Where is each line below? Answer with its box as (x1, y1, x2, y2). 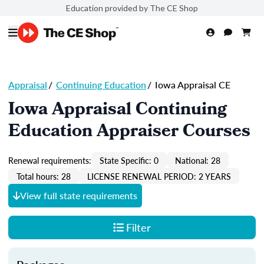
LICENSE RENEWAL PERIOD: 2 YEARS (87, 170, 231, 182)
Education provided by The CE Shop (66, 2, 198, 13)
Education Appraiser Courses (8, 118, 250, 147)
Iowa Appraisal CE (153, 78, 230, 91)
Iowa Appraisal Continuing (8, 96, 227, 126)
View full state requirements (20, 189, 137, 202)
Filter (126, 220, 151, 235)
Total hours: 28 (16, 170, 71, 182)
